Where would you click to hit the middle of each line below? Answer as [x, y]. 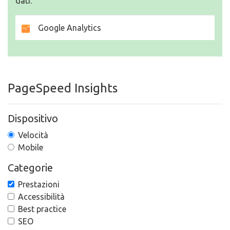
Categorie [30, 168]
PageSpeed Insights [63, 88]
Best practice [42, 209]
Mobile [31, 147]
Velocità [33, 135]
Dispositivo [33, 118]
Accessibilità [41, 197]
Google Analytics [65, 28]
